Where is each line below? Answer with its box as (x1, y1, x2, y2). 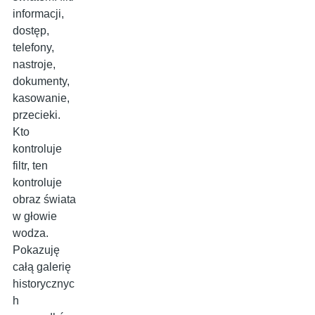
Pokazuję (13, 244, 60, 257)
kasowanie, (13, 92, 70, 105)
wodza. (13, 227, 49, 240)
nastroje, (13, 58, 56, 71)
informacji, (13, 8, 64, 20)
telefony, (13, 41, 54, 54)
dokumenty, (13, 75, 70, 88)
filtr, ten (13, 160, 48, 172)
